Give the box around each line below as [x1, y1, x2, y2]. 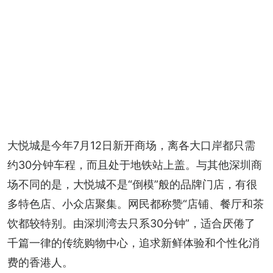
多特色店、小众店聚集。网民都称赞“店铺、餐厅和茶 [7, 197, 264, 210]
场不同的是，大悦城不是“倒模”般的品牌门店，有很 [7, 177, 257, 191]
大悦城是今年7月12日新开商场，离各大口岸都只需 [7, 138, 255, 152]
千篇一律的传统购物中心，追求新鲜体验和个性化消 [7, 236, 260, 249]
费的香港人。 [7, 255, 73, 269]
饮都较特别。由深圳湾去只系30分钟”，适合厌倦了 [7, 216, 255, 230]
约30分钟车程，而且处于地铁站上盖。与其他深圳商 [7, 158, 262, 171]
